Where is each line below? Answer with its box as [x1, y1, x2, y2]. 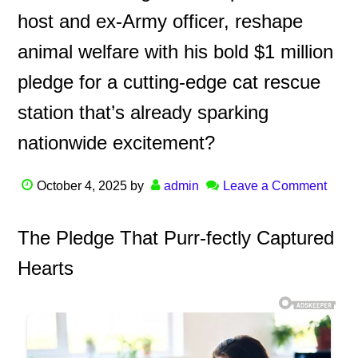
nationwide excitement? [18, 131, 216, 153]
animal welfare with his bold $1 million [18, 40, 334, 62]
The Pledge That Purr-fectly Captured [18, 226, 335, 249]
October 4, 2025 [37, 178, 128, 193]
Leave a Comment [223, 178, 328, 193]
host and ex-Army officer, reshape [18, 10, 304, 32]
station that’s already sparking [18, 101, 269, 123]
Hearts [18, 257, 74, 279]
